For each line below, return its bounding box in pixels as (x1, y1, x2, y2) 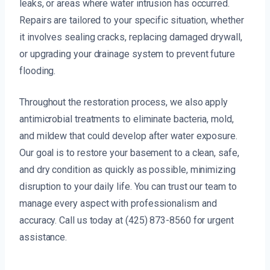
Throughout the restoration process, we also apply (19, 96, 228, 108)
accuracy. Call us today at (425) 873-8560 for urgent (19, 215, 234, 227)
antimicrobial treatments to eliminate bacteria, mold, (19, 113, 234, 125)
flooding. (19, 65, 56, 77)
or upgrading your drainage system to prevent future (19, 48, 235, 60)
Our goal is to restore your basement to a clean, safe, (19, 147, 239, 159)
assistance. (19, 231, 67, 243)
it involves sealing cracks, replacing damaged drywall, (19, 31, 242, 43)
